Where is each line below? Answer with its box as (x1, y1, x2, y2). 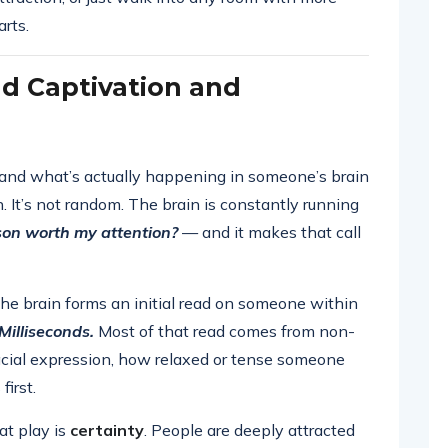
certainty (70, 420, 144, 440)
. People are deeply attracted (144, 420, 355, 440)
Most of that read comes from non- (94, 321, 355, 341)
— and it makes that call (178, 222, 361, 242)
